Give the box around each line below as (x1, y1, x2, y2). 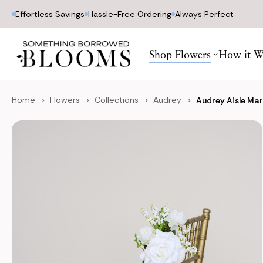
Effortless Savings (15, 9, 85, 19)
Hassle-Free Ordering (88, 9, 171, 19)
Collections (95, 95, 139, 105)
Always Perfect (175, 9, 234, 19)
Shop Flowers (149, 48, 211, 60)
